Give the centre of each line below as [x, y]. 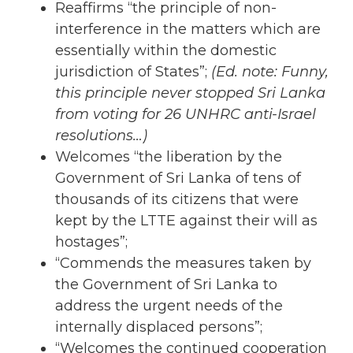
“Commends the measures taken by [183, 263]
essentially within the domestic [166, 50]
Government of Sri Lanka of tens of [178, 178]
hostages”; [91, 242]
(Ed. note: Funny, [270, 71]
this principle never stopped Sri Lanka [190, 93]
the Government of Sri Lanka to [166, 284]
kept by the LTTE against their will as [186, 220]
